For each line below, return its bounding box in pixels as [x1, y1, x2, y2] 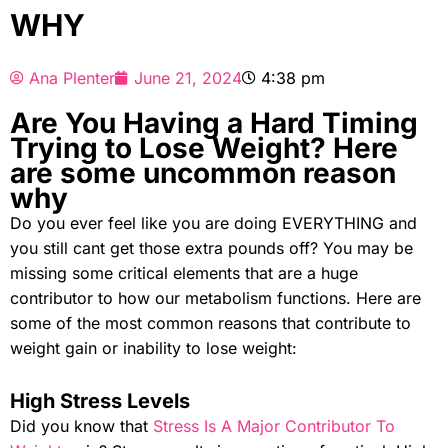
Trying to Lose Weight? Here [10, 130, 398, 165]
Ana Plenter [29, 67, 115, 88]
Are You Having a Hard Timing [10, 105, 418, 140]
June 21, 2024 [134, 67, 242, 88]
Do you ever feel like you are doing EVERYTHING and [10, 212, 417, 233]
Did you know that [10, 415, 153, 436]
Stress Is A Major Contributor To [153, 415, 395, 436]
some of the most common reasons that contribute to [10, 312, 411, 333]
